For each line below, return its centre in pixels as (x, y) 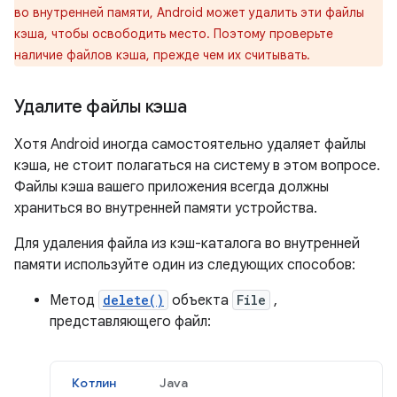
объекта (200, 300)
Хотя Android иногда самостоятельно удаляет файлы (190, 144)
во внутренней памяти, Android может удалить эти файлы (189, 12)
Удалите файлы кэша (101, 107)
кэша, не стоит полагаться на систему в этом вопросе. (197, 166)
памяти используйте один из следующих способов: (185, 265)
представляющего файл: (130, 322)
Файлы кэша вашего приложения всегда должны (171, 187)
